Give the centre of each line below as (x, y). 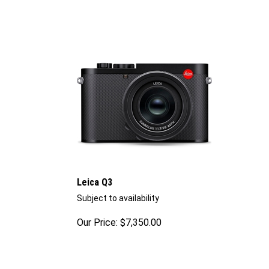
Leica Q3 (95, 182)
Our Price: (97, 222)
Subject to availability (118, 198)
